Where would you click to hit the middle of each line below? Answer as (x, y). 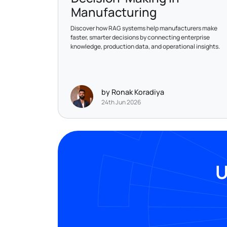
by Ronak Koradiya (133, 92)
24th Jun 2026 (121, 102)
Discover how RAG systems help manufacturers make (144, 28)
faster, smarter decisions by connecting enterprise (140, 37)
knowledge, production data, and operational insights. (145, 46)
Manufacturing (114, 12)
